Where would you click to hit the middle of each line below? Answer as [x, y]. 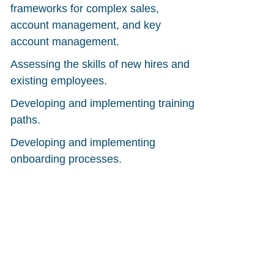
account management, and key [86, 25]
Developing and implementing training [103, 103]
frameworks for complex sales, [85, 9]
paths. [26, 120]
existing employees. [59, 81]
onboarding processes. [66, 159]
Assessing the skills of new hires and [100, 64]
